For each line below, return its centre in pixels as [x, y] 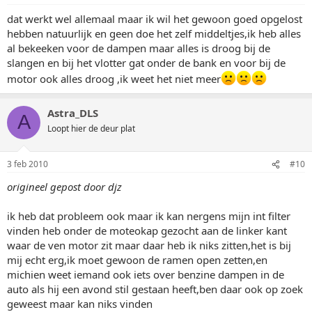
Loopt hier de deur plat [91, 128]
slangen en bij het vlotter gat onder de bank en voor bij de [146, 62]
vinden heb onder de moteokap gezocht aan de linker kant [147, 231]
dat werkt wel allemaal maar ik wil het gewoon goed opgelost [155, 18]
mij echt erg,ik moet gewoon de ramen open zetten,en [137, 260]
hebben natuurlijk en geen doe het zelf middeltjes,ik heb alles [154, 33]
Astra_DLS [73, 112]
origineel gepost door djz [64, 187]
